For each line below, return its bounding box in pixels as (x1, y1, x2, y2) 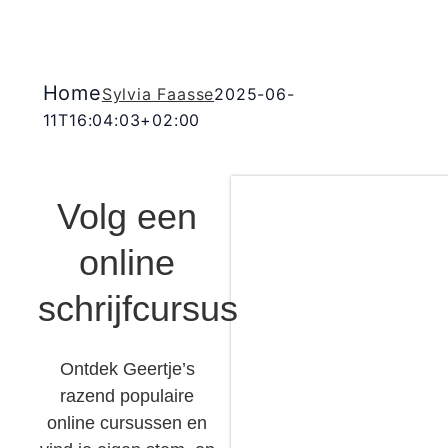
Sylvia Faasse (101, 84, 215, 104)
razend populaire (60, 385, 195, 406)
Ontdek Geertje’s (59, 358, 195, 379)
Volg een (57, 196, 198, 237)
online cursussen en (47, 412, 208, 433)
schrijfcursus (37, 288, 238, 329)
